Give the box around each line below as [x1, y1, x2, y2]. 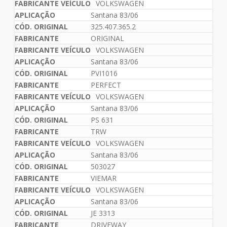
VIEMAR [90, 173, 117, 183]
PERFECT [90, 80, 121, 90]
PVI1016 [90, 68, 118, 79]
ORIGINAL [90, 33, 124, 44]
